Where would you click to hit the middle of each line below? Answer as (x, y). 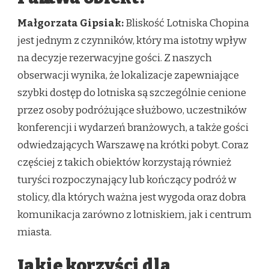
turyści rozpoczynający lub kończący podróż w (127, 180)
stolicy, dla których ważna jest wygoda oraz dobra (132, 198)
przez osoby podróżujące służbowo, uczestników (132, 110)
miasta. (35, 232)
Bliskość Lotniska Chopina (186, 23)
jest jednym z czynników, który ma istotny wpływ (132, 41)
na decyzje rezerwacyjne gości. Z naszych (115, 58)
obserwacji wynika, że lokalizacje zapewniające (128, 76)
